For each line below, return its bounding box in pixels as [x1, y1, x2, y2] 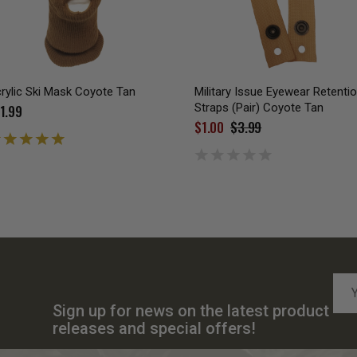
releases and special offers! [53, 318, 257, 338]
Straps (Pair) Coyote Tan [194, 100, 324, 115]
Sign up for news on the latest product [53, 300, 330, 320]
